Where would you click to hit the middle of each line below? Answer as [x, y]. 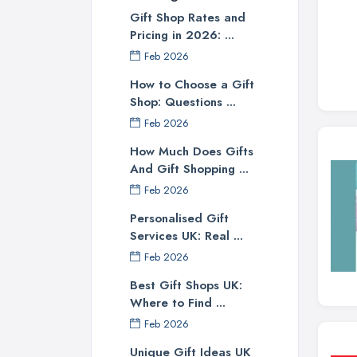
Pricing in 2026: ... [182, 35]
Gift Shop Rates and [188, 18]
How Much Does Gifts [192, 152]
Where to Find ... [178, 303]
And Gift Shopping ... [189, 169]
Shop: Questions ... [183, 102]
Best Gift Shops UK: [186, 286]
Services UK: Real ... [186, 236]
